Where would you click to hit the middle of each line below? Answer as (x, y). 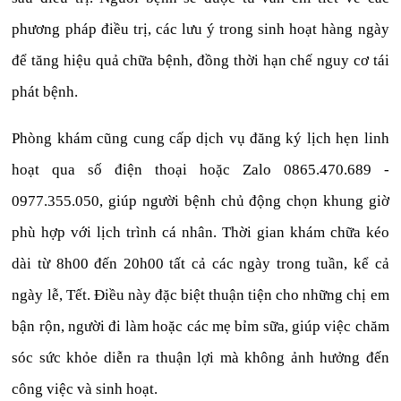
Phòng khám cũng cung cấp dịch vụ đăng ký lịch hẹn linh (200, 138)
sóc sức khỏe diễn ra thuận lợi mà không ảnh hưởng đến (200, 357)
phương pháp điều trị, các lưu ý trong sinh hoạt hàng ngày (200, 29)
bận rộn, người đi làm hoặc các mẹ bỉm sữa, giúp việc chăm (200, 326)
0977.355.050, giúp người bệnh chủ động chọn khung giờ (200, 200)
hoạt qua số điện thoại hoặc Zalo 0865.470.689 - (200, 169)
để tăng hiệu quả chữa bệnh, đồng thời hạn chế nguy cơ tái (200, 60)
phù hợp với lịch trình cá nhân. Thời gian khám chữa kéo (200, 232)
